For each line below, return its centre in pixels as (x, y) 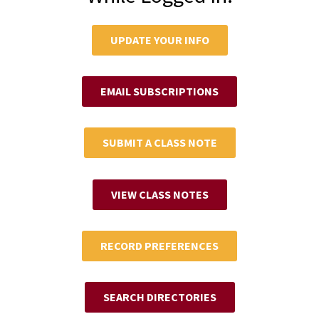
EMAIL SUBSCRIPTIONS (159, 91)
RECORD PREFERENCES (159, 245)
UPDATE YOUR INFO (159, 40)
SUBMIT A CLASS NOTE (159, 143)
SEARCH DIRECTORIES (159, 297)
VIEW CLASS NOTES (159, 194)
